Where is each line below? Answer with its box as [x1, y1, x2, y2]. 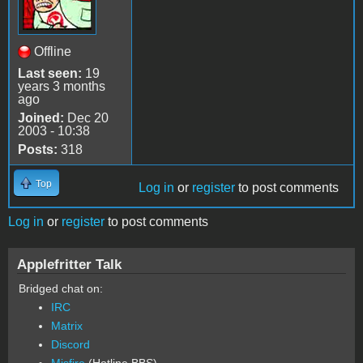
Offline [34, 44, 71, 58]
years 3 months [18, 79, 105, 93]
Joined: [18, 110, 64, 125]
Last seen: [18, 66, 82, 80]
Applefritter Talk [17, 255, 122, 272]
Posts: [18, 142, 58, 156]
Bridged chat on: [19, 281, 103, 295]
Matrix [51, 318, 83, 332]
